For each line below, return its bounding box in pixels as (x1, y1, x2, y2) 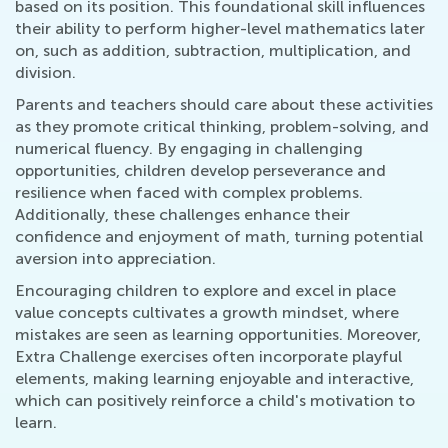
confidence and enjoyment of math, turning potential (15, 227, 423, 247)
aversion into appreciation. (15, 249, 216, 269)
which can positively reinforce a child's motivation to (15, 391, 415, 411)
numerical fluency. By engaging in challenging (15, 139, 363, 159)
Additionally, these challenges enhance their (15, 205, 350, 225)
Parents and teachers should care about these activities (15, 95, 433, 115)
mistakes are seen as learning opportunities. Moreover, (15, 325, 421, 345)
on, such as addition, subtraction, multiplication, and (15, 41, 411, 61)
